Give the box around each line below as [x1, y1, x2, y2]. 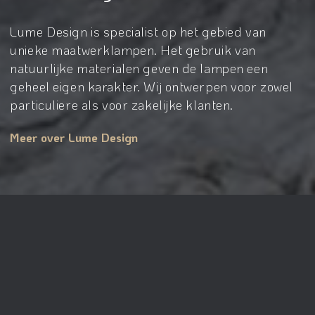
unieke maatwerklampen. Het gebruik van [10, 40, 256, 58]
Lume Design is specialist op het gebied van [10, 22, 266, 40]
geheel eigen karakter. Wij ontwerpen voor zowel [10, 77, 294, 95]
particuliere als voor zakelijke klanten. [10, 95, 234, 113]
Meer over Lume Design [10, 129, 139, 145]
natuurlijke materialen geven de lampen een [10, 58, 269, 77]
